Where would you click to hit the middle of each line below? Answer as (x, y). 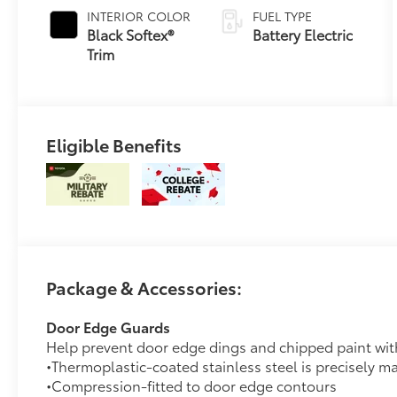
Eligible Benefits (114, 144)
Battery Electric (303, 34)
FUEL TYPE (283, 16)
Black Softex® (131, 34)
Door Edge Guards (109, 326)
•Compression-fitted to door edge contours (192, 385)
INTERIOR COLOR (139, 16)
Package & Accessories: (144, 287)
